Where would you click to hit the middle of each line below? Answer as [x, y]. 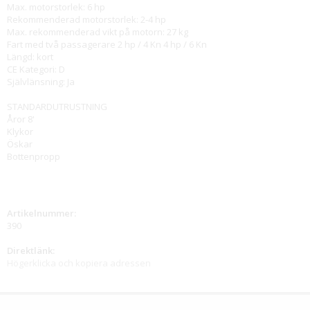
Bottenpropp [34, 156]
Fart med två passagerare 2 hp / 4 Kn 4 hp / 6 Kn [107, 44]
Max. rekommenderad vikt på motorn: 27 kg [98, 32]
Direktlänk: [31, 250]
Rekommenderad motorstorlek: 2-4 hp [86, 19]
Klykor [20, 131]
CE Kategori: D [36, 69]
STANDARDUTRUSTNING [57, 107]
